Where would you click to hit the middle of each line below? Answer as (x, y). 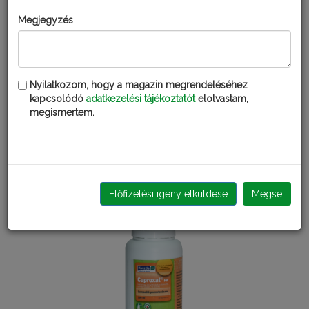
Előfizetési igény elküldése (168, 194)
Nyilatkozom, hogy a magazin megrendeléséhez (139, 85)
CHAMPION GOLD (154, 130)
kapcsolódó (58, 99)
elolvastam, (222, 99)
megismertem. (62, 112)
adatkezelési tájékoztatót (141, 99)
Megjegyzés (46, 20)
